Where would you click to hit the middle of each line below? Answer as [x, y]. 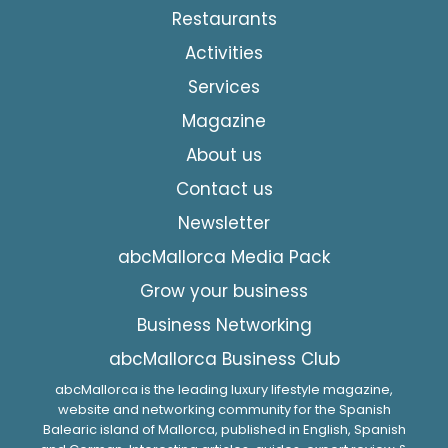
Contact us [224, 188]
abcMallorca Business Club [224, 358]
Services [224, 86]
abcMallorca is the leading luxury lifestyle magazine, [224, 389]
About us [224, 154]
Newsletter [224, 222]
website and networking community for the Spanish [224, 409]
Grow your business [224, 290]
